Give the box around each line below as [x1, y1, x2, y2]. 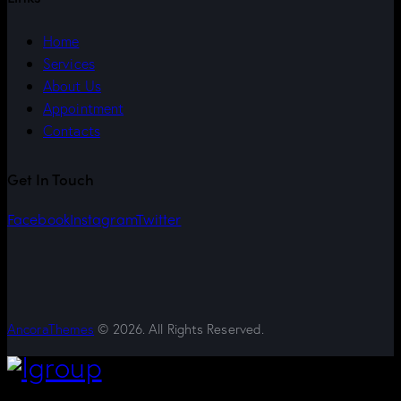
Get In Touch [7, 167, 94, 190]
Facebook [7, 209, 70, 230]
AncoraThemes [7, 320, 95, 338]
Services [43, 53, 95, 73]
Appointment [43, 98, 124, 117]
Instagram [69, 209, 136, 230]
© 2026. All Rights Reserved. [94, 320, 265, 338]
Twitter [135, 209, 182, 230]
